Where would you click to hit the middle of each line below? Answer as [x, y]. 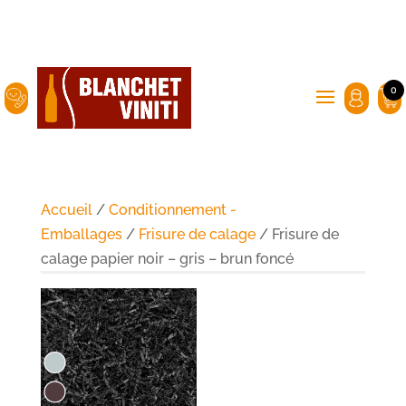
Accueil [66, 210]
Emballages [81, 234]
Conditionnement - [172, 210]
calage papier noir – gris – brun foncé [167, 259]
